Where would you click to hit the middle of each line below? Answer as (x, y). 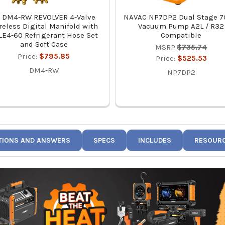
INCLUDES (155, 141)
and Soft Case (44, 44)
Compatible (181, 35)
